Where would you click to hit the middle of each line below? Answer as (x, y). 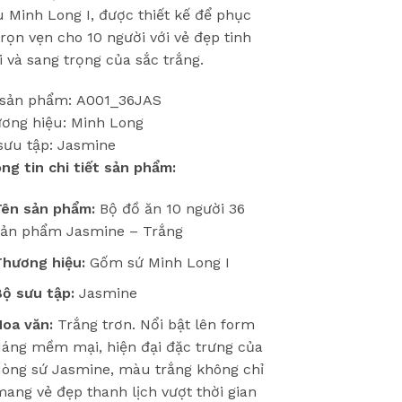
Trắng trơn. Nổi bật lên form (153, 324)
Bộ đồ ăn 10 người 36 (170, 209)
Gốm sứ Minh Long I (157, 262)
